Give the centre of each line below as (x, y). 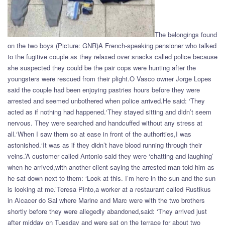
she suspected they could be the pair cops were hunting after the (102, 67)
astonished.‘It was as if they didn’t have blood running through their (105, 145)
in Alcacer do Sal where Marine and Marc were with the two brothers (106, 200)
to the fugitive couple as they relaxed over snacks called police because (113, 56)
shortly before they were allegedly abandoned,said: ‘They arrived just (107, 211)
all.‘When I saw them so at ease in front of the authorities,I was (99, 134)
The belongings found (186, 34)
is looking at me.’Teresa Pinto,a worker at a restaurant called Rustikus (109, 189)
